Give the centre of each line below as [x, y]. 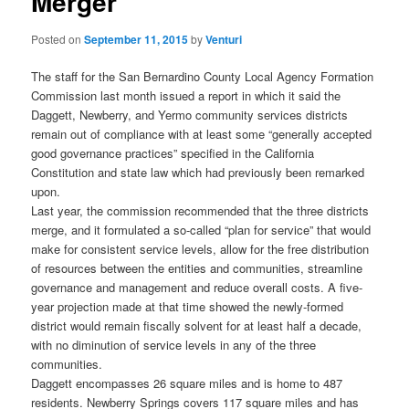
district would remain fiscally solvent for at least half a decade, [197, 326]
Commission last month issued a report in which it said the [186, 96]
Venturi [224, 40]
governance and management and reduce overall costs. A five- [197, 288]
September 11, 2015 [136, 40]
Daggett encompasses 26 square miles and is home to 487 [187, 383]
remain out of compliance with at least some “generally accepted [202, 134]
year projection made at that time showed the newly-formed [188, 307]
